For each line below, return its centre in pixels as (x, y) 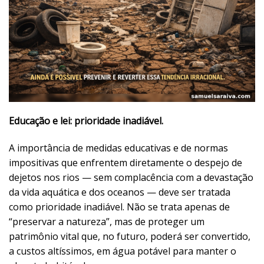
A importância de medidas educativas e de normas (118, 148)
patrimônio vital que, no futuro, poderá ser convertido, (130, 237)
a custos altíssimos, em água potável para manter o (123, 251)
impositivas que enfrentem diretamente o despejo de (126, 163)
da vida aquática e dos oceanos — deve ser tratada (120, 192)
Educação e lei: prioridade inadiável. (86, 121)
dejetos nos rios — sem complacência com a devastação (131, 178)
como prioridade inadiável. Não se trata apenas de (119, 207)
